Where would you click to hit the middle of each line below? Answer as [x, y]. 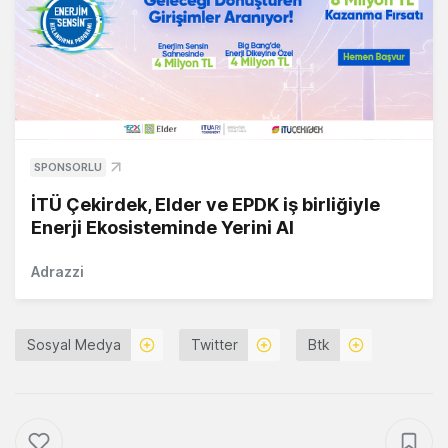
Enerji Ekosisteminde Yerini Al [162, 228]
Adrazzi [57, 272]
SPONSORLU [68, 167]
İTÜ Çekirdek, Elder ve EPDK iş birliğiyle [205, 205]
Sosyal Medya [74, 345]
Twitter [214, 345]
